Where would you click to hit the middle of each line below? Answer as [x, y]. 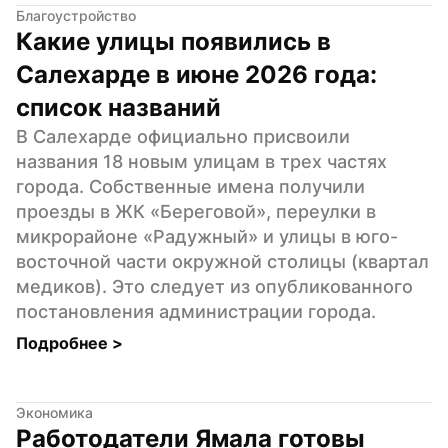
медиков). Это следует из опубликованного [214, 286]
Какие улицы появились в [173, 41]
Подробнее [64, 342]
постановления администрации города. [196, 311]
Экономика [54, 412]
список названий [118, 107]
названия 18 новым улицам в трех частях [201, 161]
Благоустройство [76, 15]
